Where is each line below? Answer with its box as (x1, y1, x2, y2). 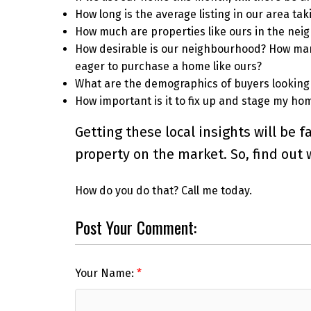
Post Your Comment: (74, 214, 196, 239)
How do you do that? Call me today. (74, 183, 252, 197)
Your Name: (74, 267, 137, 280)
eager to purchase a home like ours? (74, 59, 262, 73)
